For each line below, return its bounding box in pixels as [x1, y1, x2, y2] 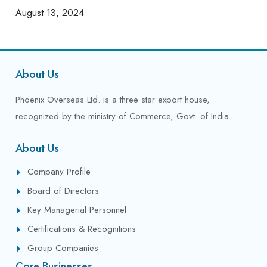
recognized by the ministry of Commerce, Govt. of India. [15, 109, 232, 123]
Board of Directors [27, 184, 100, 197]
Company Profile [27, 164, 91, 178]
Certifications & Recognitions [27, 222, 136, 235]
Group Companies [27, 241, 99, 254]
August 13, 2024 [15, 5, 85, 20]
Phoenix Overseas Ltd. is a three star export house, [15, 92, 210, 106]
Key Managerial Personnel [27, 203, 127, 216]
